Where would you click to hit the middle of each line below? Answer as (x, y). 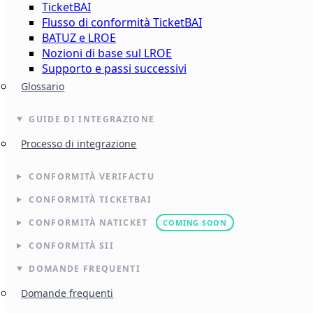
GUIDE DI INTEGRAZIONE (92, 119)
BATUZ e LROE (79, 37)
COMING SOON (195, 222)
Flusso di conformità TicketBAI (122, 22)
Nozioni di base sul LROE (107, 53)
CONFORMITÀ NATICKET (90, 222)
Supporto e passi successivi (114, 68)
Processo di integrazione (79, 144)
